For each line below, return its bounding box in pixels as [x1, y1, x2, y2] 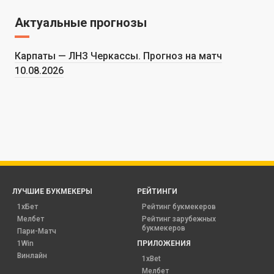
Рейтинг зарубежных [142, 215, 216, 223]
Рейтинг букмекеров [142, 202, 216, 211]
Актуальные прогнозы [15, 15, 147, 30]
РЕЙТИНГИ [137, 187, 177, 196]
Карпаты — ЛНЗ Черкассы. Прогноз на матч [15, 50, 222, 62]
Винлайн [17, 251, 47, 260]
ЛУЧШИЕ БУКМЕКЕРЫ [12, 187, 92, 196]
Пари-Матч [17, 227, 56, 235]
